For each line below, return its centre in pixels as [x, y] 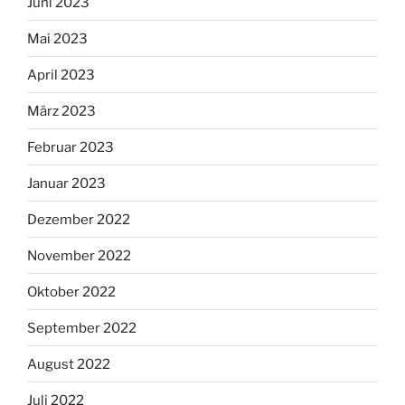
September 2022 [82, 328]
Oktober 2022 [71, 292]
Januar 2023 [66, 183]
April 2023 [61, 75]
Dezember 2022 [79, 219]
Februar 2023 [71, 147]
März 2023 [61, 111]
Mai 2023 [57, 38]
